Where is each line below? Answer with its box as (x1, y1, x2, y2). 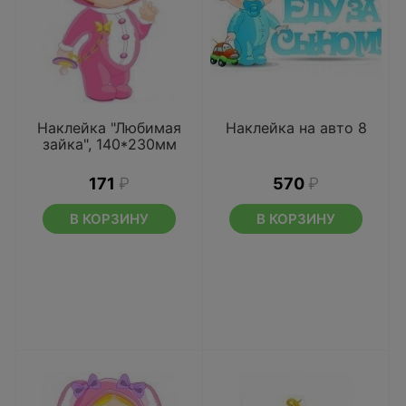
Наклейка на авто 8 (225, 119, 367, 137)
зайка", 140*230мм (42, 135, 177, 153)
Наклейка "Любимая (37, 119, 181, 137)
